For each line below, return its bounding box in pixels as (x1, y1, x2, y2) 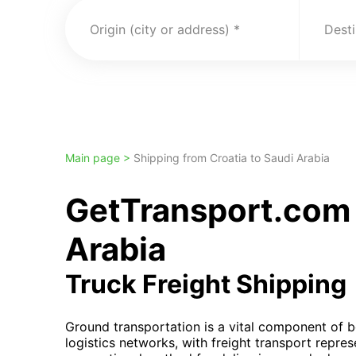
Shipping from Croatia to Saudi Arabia (133, 151, 330, 164)
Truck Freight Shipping (65, 269, 346, 300)
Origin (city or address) (90, 21, 230, 37)
